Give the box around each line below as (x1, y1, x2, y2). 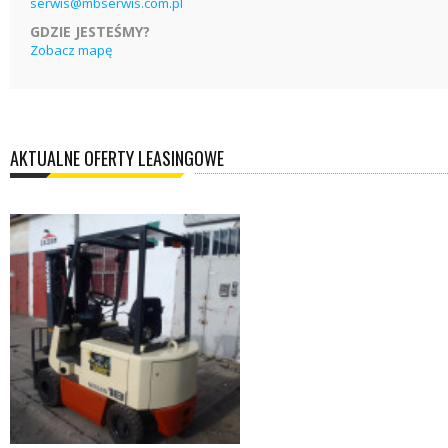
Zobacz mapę (30, 41, 112, 59)
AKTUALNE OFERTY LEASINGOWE (10, 145, 224, 171)
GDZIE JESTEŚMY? (30, 22, 150, 41)
